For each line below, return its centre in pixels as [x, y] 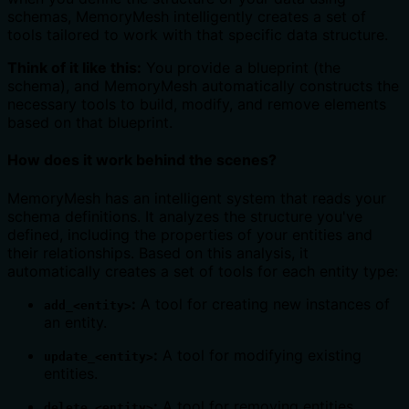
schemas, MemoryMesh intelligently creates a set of [187, 17]
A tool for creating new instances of [263, 304]
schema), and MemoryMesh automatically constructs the [203, 86]
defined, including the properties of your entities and [190, 234]
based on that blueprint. [90, 123]
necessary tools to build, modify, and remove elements [197, 105]
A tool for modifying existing [260, 355]
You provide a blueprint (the [241, 68]
